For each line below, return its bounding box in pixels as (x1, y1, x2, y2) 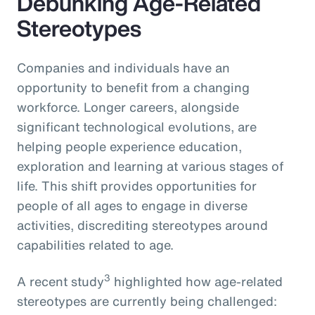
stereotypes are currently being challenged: (17, 291, 277, 310)
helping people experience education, (17, 136, 242, 155)
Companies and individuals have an (17, 58, 230, 77)
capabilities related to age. (17, 235, 174, 254)
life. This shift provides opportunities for (17, 176, 257, 195)
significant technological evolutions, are (17, 117, 257, 136)
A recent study (17, 271, 104, 290)
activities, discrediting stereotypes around (17, 215, 268, 234)
